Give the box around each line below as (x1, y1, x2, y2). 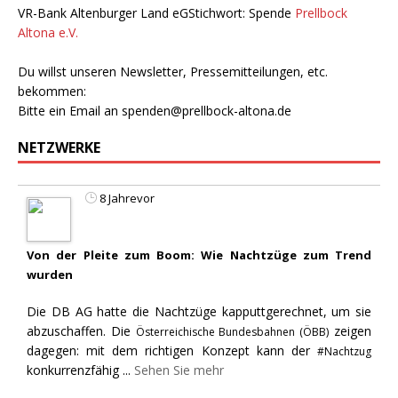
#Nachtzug (317, 343, 371, 359)
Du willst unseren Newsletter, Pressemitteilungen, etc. (18, 62, 328, 80)
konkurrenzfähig (27, 361, 123, 378)
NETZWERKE (18, 137, 100, 157)
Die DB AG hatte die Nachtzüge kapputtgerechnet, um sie (27, 302, 371, 320)
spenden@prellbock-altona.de (122, 101, 291, 119)
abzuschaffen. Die (27, 322, 136, 339)
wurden (27, 266, 73, 283)
